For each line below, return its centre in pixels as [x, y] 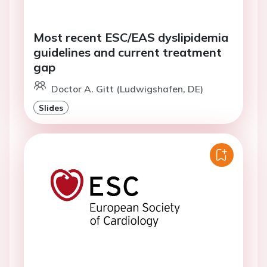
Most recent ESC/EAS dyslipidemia [131, 37]
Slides [51, 108]
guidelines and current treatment [128, 52]
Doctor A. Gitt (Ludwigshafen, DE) [127, 89]
